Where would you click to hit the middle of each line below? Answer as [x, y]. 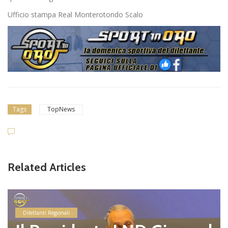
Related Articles [47, 167]
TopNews [61, 109]
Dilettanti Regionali [46, 212]
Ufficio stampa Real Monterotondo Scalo [75, 15]
